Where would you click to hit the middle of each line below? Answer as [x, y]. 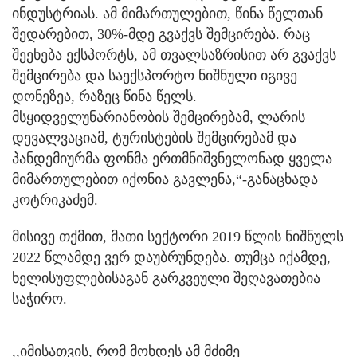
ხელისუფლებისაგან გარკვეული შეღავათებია [166, 279]
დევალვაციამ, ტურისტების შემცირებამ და [154, 138]
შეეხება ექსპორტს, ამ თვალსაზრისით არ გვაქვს [174, 55]
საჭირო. [39, 299]
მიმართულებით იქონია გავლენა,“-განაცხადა [165, 180]
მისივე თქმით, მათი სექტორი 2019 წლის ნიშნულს [178, 237]
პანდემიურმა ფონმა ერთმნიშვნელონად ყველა [172, 159]
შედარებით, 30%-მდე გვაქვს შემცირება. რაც [161, 35]
